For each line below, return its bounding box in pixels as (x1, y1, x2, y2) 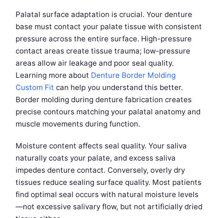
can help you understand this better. (54, 83, 183, 92)
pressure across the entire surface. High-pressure (16, 34, 192, 44)
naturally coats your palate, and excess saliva (16, 153, 176, 163)
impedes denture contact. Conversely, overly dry (16, 165, 185, 175)
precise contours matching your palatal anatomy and (16, 107, 200, 117)
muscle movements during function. (16, 119, 140, 129)
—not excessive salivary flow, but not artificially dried (16, 202, 202, 212)
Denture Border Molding (91, 71, 176, 80)
